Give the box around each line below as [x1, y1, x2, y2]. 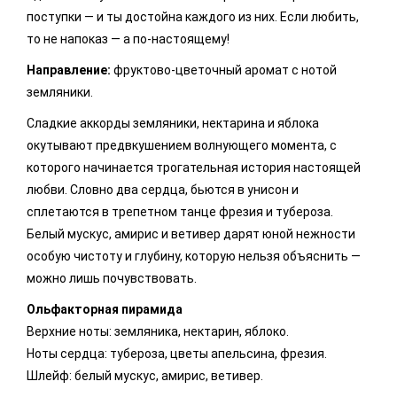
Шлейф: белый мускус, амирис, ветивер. [27, 369, 263, 384]
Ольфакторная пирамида [27, 302, 183, 317]
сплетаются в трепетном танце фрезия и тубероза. [27, 205, 333, 220]
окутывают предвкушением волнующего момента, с [27, 138, 337, 153]
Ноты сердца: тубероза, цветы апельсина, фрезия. [27, 346, 327, 362]
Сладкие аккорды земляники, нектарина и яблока [27, 116, 319, 131]
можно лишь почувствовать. [27, 271, 197, 286]
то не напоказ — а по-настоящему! [27, 32, 230, 47]
